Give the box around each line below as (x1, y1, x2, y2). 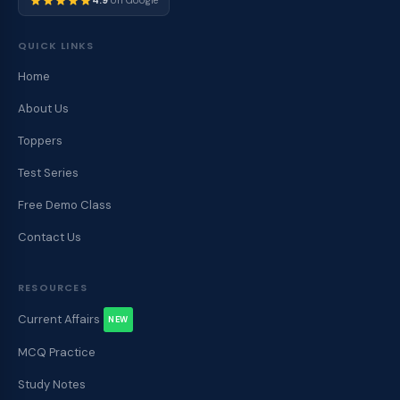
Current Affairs (18, 312, 100, 327)
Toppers (18, 133, 62, 148)
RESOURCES (18, 280, 87, 295)
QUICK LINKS (18, 38, 95, 53)
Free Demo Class (18, 197, 112, 212)
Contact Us (18, 229, 81, 245)
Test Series (18, 165, 79, 180)
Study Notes (18, 377, 86, 392)
